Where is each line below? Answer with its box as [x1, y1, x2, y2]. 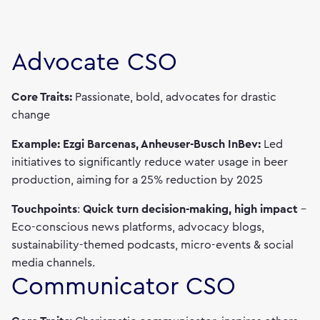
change [11, 109, 50, 121]
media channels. [11, 257, 95, 269]
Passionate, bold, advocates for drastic [75, 91, 276, 103]
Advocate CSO [11, 50, 177, 75]
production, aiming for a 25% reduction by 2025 [11, 174, 263, 186]
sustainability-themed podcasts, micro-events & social [11, 239, 294, 251]
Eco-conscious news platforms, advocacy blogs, [11, 221, 264, 233]
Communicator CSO [11, 274, 236, 299]
